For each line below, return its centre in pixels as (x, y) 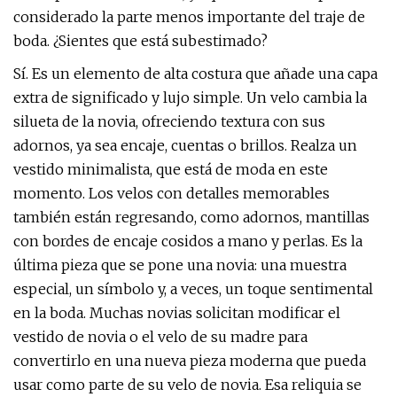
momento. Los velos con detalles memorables (171, 193)
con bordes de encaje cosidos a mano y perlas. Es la (188, 241)
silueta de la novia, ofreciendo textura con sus (169, 121)
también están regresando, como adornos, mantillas (191, 217)
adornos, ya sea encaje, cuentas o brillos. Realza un (185, 145)
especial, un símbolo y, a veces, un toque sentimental (193, 289)
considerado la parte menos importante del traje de (189, 17)
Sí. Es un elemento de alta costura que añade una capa (195, 74)
